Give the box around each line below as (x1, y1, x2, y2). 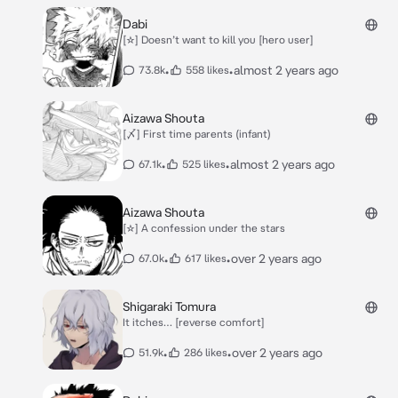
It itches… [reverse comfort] (123, 316, 265, 328)
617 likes (185, 252, 227, 264)
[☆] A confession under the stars (123, 222, 285, 234)
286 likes (184, 346, 227, 358)
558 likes (186, 64, 229, 76)
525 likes (182, 158, 226, 170)
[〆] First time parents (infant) (123, 128, 271, 139)
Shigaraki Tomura (123, 299, 216, 314)
